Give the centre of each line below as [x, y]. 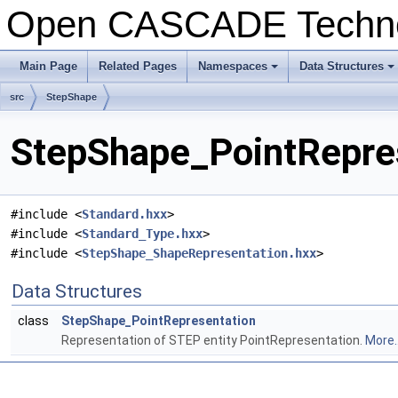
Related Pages [138, 66]
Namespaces [233, 66]
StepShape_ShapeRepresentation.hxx [199, 254]
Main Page [48, 66]
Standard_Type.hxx [142, 234]
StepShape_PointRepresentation [159, 321]
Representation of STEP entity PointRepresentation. [213, 341]
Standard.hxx [124, 215]
